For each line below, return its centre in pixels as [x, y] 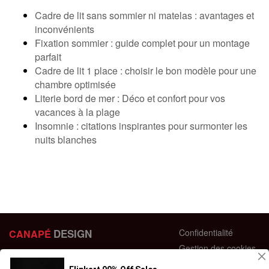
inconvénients [64, 29]
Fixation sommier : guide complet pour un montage [142, 43]
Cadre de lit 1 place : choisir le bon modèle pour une [145, 70]
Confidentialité [206, 232]
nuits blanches [65, 139]
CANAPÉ [30, 234]
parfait [48, 56]
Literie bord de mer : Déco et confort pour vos [130, 98]
